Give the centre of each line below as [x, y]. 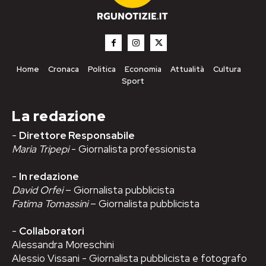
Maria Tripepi [42, 149]
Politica [102, 69]
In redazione [49, 176]
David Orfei [39, 190]
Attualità [187, 69]
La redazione [59, 116]
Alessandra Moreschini [63, 244]
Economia [143, 69]
